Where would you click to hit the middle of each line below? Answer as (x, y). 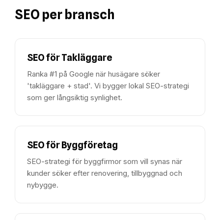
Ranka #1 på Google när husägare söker (94, 74)
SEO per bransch (65, 14)
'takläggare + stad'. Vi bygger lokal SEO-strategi (108, 86)
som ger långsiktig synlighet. (75, 97)
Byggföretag (90, 145)
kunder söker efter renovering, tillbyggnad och (105, 173)
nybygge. (43, 185)
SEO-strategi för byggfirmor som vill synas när (105, 161)
